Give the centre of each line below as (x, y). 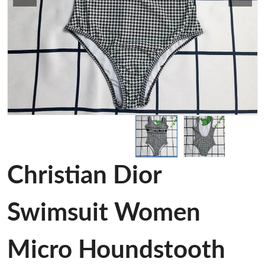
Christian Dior (84, 176)
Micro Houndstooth (116, 250)
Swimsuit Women (104, 213)
